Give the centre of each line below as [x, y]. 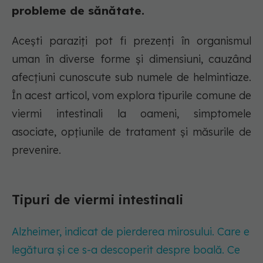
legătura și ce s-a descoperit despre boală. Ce [126, 250]
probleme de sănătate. [78, 11]
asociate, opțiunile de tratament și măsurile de [131, 132]
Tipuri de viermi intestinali [97, 200]
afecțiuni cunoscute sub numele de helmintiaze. [131, 77]
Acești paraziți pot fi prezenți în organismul [131, 41]
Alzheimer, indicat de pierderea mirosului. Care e [131, 232]
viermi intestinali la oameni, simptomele [131, 114]
